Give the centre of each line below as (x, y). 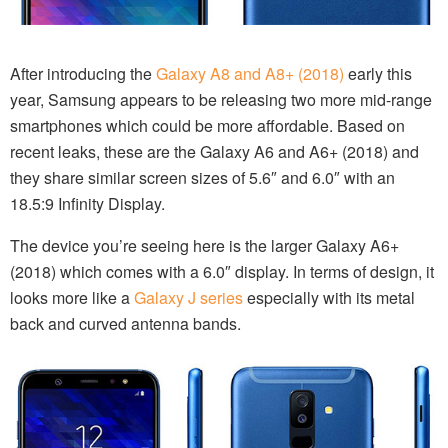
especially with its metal (329, 297)
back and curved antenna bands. (125, 323)
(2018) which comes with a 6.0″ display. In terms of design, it (222, 271)
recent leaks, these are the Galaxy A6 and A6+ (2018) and (214, 151)
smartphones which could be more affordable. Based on (207, 125)
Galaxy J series (188, 297)
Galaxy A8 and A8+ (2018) (250, 73)
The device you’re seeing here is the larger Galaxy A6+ (204, 245)
